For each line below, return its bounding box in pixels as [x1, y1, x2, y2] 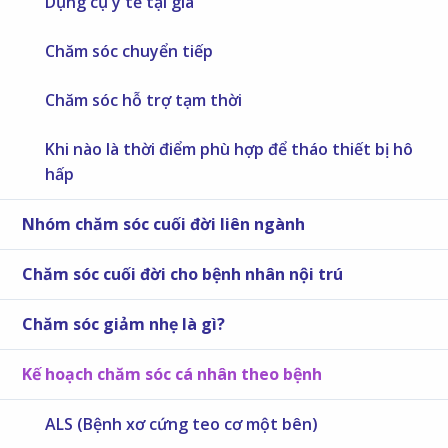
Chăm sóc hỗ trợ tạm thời [45, 89, 243, 112]
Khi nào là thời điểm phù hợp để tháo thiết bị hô [45, 138, 414, 161]
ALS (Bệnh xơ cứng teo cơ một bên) [45, 413, 319, 436]
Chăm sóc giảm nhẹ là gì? [22, 313, 226, 336]
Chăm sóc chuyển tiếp [45, 40, 214, 63]
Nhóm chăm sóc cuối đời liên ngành [22, 213, 306, 236]
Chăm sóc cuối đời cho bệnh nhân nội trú [22, 263, 344, 286]
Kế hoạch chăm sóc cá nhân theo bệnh [22, 363, 323, 386]
